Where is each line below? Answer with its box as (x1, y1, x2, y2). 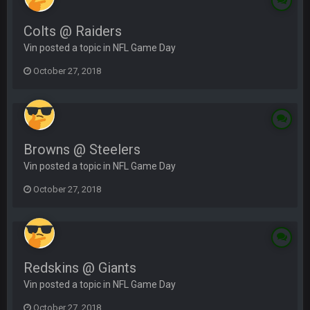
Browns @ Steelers (24, 141, 140, 158)
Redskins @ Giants (24, 259, 136, 276)
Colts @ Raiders (24, 23, 122, 39)
